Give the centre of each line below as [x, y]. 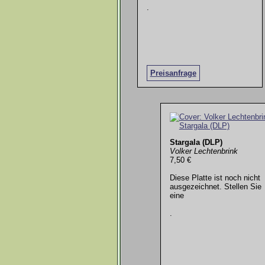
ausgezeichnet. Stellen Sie [215, 186]
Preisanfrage [173, 73]
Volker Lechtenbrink [203, 151]
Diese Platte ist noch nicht [215, 177]
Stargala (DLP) [196, 142]
